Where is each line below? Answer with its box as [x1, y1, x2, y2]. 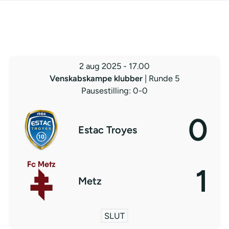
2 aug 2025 [79, 61, 121, 71]
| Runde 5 [145, 73, 179, 83]
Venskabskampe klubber [50, 73, 145, 83]
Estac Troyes [78, 124, 137, 136]
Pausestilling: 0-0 [81, 85, 148, 96]
